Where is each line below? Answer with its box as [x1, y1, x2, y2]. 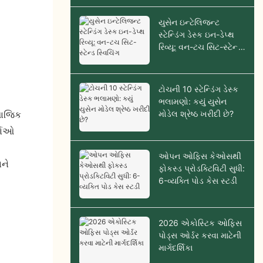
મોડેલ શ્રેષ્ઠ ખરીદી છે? [158, 109, 234, 119]
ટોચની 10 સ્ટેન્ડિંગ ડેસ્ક [158, 84, 238, 95]
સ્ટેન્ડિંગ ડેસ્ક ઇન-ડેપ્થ [158, 29, 234, 40]
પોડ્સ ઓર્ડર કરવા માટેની [158, 230, 241, 241]
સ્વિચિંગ [158, 54, 184, 65]
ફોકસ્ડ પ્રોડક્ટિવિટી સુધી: [158, 163, 245, 174]
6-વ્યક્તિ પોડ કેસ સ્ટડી [158, 176, 237, 186]
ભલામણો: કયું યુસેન [158, 96, 227, 107]
